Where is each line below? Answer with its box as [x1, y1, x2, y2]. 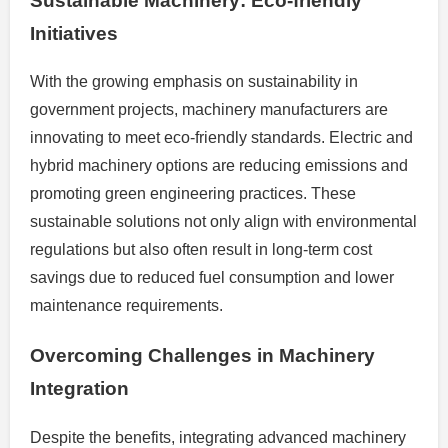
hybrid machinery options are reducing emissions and [30, 157, 408, 175]
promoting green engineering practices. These [30, 185, 356, 203]
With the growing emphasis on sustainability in [30, 73, 358, 91]
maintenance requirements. [30, 297, 223, 315]
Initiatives [30, 22, 118, 44]
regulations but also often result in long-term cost [30, 241, 372, 259]
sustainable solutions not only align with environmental [30, 213, 417, 231]
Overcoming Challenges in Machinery [30, 344, 375, 366]
